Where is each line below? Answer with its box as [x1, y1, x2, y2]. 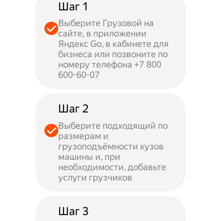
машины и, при [58, 151, 120, 162]
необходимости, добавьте [58, 161, 166, 172]
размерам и [58, 130, 109, 141]
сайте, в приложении [58, 28, 147, 39]
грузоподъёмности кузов [58, 141, 164, 151]
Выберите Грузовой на [58, 18, 154, 29]
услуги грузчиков [58, 172, 132, 183]
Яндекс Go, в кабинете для [58, 38, 169, 49]
